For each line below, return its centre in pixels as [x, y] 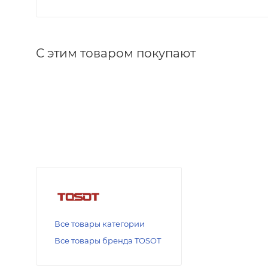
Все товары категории [100, 224]
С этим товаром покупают [116, 54]
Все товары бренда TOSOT [108, 241]
